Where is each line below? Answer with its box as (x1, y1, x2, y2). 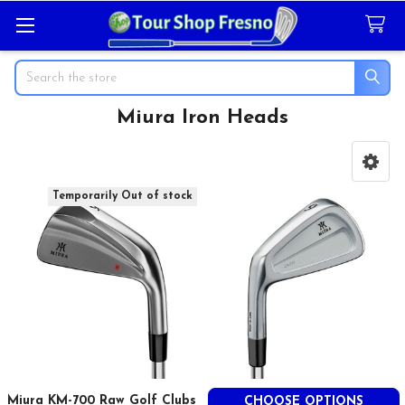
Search (14, 61, 52, 76)
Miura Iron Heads (117, 107, 288, 128)
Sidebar (14, 142, 79, 161)
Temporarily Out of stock (52, 191, 193, 202)
